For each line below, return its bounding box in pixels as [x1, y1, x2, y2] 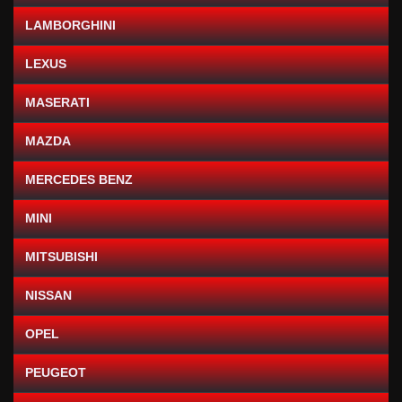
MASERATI [25, 94, 90, 109]
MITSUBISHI [25, 249, 98, 264]
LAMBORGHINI [25, 17, 116, 32]
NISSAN [25, 287, 72, 302]
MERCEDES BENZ [25, 171, 133, 187]
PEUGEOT [25, 364, 86, 380]
